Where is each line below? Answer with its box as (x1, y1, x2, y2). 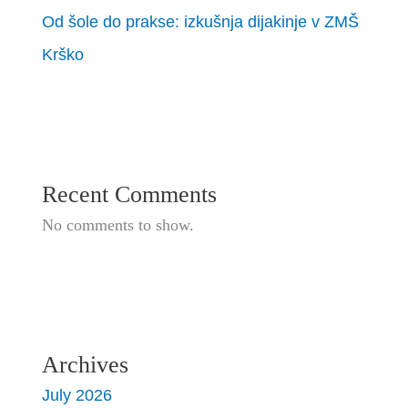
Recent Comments (42, 180, 218, 208)
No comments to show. (42, 215, 195, 234)
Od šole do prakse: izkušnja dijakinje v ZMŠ (42, 11, 360, 31)
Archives (42, 352, 129, 379)
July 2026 (42, 385, 113, 405)
